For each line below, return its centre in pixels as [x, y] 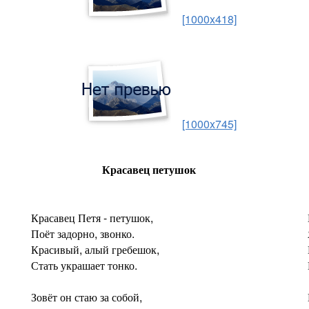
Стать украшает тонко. [84, 265]
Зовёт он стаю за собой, [87, 297]
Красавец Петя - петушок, [92, 218]
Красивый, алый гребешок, [95, 249]
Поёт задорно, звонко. [83, 233]
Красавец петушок [149, 169]
